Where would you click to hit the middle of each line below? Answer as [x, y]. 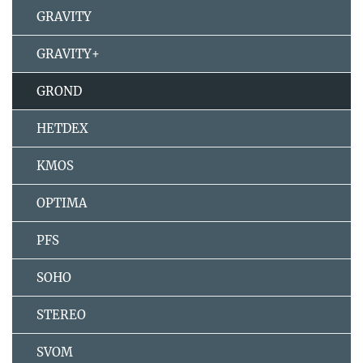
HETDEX [62, 129]
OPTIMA [62, 203]
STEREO [61, 315]
